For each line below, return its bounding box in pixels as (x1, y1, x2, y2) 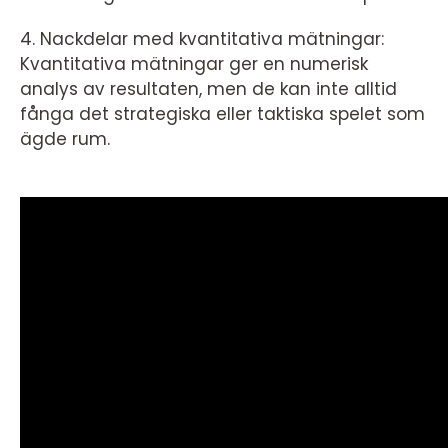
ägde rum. (20, 127, 110, 151)
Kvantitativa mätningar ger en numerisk (20, 52, 368, 76)
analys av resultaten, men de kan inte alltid (20, 77, 397, 101)
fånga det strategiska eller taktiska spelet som (20, 102, 425, 126)
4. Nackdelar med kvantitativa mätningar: (20, 27, 384, 51)
